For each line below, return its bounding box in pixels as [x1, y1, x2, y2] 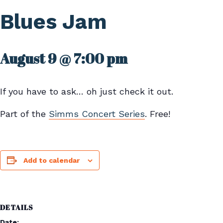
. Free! [145, 108, 170, 119]
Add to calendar [23, 156, 80, 164]
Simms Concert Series [49, 108, 145, 119]
